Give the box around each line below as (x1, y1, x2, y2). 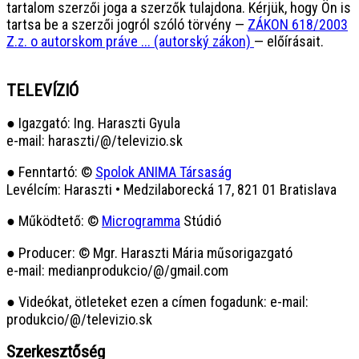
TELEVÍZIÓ (6, 80, 79, 100)
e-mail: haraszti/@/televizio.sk (6, 131, 183, 149)
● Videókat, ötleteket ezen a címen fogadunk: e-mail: (6, 292, 309, 310)
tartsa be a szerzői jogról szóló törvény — (6, 15, 248, 33)
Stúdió (180, 212, 221, 229)
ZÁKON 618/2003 (248, 15, 348, 33)
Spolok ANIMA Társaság (95, 163, 232, 180)
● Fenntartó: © (6, 163, 95, 180)
